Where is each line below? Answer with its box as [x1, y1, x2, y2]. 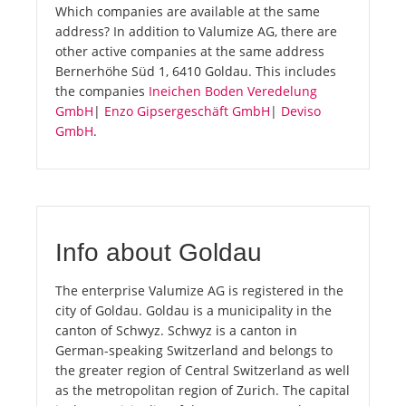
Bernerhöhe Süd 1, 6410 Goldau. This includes [55, 63, 336, 81]
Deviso [281, 102, 321, 121]
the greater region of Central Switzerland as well [55, 362, 350, 380]
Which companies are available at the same [55, 3, 320, 21]
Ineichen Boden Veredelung [149, 82, 317, 101]
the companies [55, 82, 149, 101]
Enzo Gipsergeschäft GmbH [104, 102, 270, 121]
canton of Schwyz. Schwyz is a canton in [55, 322, 297, 340]
